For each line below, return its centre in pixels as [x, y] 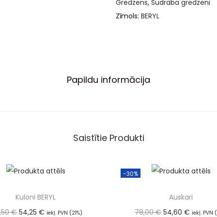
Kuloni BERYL [36, 197]
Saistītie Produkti [108, 138]
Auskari [181, 197]
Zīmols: [128, 16]
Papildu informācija [108, 79]
